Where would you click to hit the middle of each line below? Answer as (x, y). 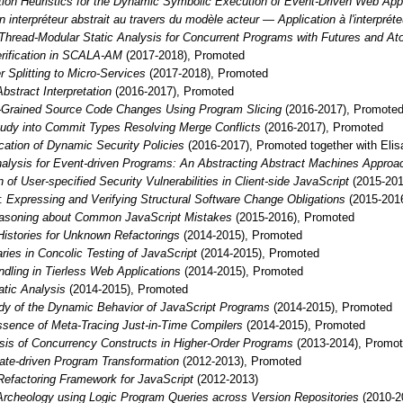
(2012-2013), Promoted (240, 361)
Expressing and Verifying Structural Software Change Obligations (175, 199)
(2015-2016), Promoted (293, 217)
